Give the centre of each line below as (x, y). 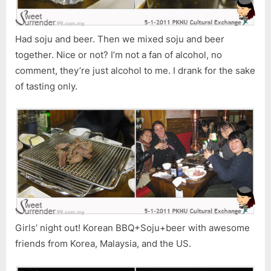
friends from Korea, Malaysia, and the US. (103, 244)
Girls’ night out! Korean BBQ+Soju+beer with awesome (132, 228)
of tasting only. (46, 86)
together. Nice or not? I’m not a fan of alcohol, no (119, 54)
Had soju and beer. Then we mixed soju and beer (120, 39)
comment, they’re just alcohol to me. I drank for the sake (135, 70)
